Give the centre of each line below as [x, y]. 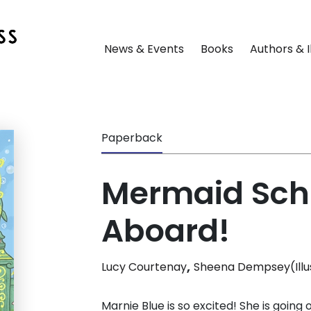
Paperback [132, 138]
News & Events [144, 49]
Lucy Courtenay [144, 267]
